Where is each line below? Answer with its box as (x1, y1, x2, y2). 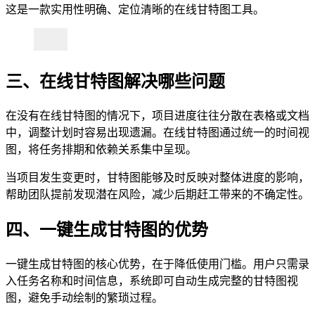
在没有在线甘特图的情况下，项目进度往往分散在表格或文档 (6, 110, 309, 122)
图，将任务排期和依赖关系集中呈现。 (6, 143, 197, 156)
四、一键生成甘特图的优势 (6, 221, 208, 240)
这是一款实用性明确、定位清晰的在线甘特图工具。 (6, 4, 264, 16)
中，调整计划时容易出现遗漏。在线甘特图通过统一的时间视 (6, 127, 309, 139)
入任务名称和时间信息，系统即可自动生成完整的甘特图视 (6, 275, 298, 288)
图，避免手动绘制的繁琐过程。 (6, 292, 163, 304)
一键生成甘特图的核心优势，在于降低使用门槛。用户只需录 (6, 258, 309, 271)
